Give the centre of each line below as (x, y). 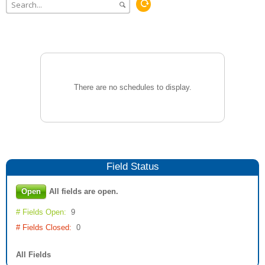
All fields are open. (84, 191)
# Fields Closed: (44, 227)
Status (143, 167)
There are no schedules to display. (132, 87)
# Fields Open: (41, 212)
